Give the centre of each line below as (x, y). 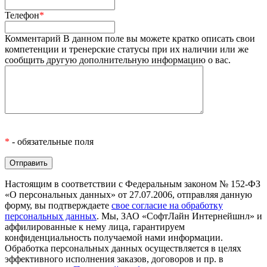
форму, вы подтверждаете (58, 206)
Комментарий (34, 39)
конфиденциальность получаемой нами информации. (114, 238)
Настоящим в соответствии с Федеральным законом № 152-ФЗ (133, 184)
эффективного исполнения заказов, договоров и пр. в (114, 259)
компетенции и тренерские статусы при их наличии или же (127, 49)
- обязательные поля (52, 142)
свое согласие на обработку (167, 206)
